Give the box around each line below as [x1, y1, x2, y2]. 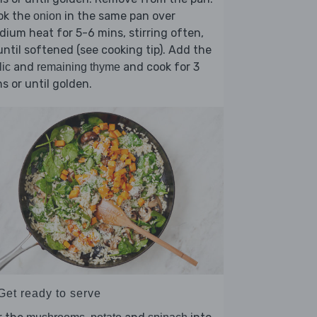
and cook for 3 [120, 60, 200, 74]
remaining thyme [37, 61, 120, 74]
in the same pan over [62, 9, 175, 23]
